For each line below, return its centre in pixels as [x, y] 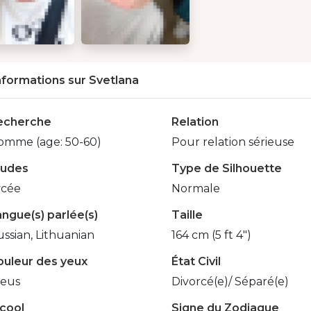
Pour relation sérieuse [233, 142]
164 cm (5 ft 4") [211, 235]
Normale [195, 189]
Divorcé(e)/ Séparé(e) [230, 282]
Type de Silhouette [226, 169]
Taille [187, 215]
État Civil [196, 262]
